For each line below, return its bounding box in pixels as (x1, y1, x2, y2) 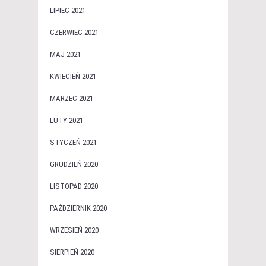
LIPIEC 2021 (50, 6, 85, 15)
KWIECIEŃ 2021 (50, 72, 96, 81)
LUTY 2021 (50, 116, 83, 125)
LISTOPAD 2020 (50, 182, 98, 191)
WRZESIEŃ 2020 (50, 226, 99, 235)
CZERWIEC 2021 (50, 28, 99, 37)
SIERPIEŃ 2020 (50, 248, 94, 257)
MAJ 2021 (50, 50, 81, 59)
